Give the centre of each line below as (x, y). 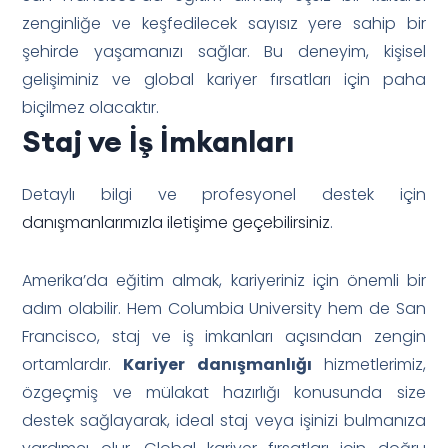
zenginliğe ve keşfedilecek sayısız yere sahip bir (224, 23)
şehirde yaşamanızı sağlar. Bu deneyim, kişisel (224, 51)
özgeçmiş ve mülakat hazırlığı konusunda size (224, 392)
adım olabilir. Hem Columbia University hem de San (224, 308)
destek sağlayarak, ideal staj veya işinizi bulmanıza (224, 420)
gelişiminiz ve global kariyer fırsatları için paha (224, 79)
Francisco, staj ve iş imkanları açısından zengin (224, 336)
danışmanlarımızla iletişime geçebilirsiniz (176, 222)
